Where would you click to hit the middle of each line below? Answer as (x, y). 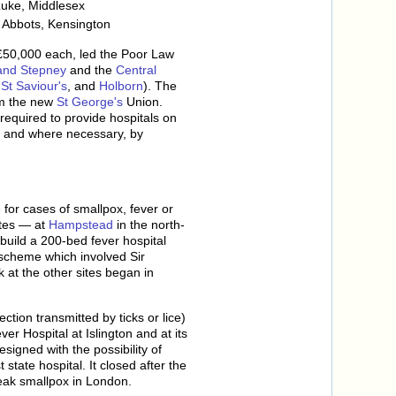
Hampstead (81, 225)
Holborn (121, 85)
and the (91, 69)
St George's (90, 101)
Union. (143, 101)
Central (136, 69)
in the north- (149, 225)
